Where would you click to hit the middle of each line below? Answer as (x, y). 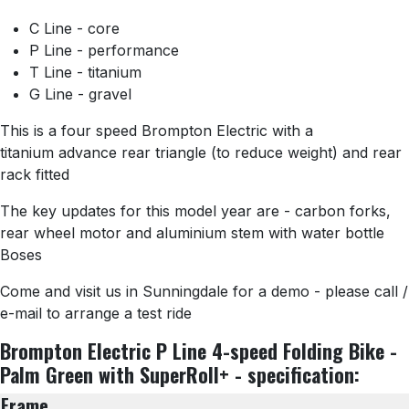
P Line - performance (104, 51)
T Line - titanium (85, 73)
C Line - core (74, 29)
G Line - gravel (80, 94)
